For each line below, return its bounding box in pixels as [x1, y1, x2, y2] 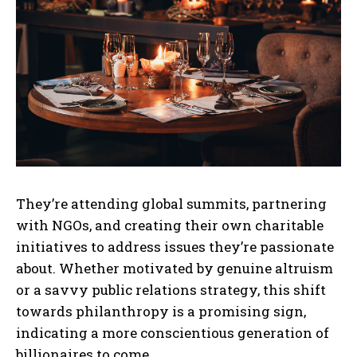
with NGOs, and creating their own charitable [16, 215, 324, 234]
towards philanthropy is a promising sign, [16, 301, 306, 320]
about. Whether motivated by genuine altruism [16, 258, 333, 277]
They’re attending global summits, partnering [16, 194, 327, 213]
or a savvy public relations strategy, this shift [16, 280, 326, 299]
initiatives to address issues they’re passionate [16, 237, 334, 256]
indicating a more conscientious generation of [16, 323, 329, 342]
